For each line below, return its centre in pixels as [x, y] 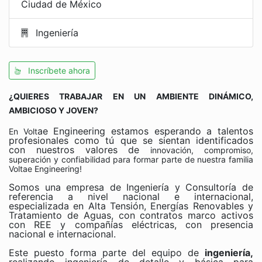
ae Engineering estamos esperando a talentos [145, 131]
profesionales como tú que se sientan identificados [131, 140]
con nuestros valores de [80, 150]
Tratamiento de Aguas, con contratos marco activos [131, 215]
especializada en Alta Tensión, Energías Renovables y [131, 206]
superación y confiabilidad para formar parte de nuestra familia [131, 159]
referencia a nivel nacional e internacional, [131, 196]
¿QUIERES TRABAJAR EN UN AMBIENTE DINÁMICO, [131, 96]
